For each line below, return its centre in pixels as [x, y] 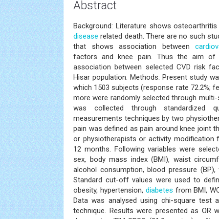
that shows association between [134, 46]
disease [86, 36]
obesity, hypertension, [109, 190]
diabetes [159, 190]
